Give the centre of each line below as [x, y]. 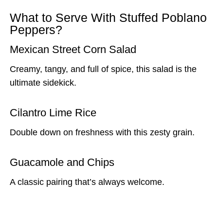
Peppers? [36, 30]
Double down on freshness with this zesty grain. [102, 132]
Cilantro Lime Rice [53, 112]
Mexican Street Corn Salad [73, 49]
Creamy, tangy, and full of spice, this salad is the [103, 69]
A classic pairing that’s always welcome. [87, 182]
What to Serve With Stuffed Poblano [108, 18]
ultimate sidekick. [43, 82]
